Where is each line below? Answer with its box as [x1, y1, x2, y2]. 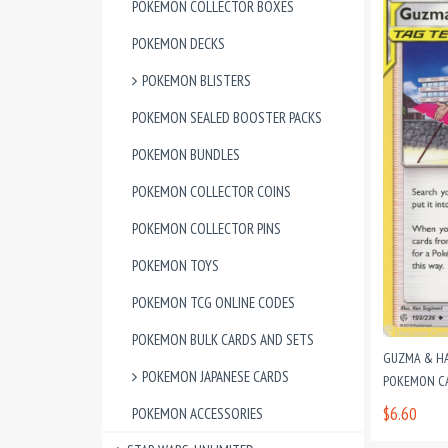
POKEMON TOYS [132, 256, 219, 275]
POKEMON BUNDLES [132, 145, 240, 164]
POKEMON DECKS [132, 34, 225, 53]
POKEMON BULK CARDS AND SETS [132, 330, 314, 349]
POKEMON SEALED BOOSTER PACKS [132, 108, 322, 127]
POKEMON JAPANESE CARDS [142, 367, 289, 386]
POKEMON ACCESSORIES [132, 404, 263, 423]
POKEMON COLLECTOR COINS [132, 182, 291, 201]
